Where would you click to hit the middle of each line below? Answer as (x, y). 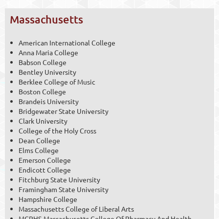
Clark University (43, 120)
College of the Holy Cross (57, 130)
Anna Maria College (48, 52)
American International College (67, 42)
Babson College (43, 62)
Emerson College (45, 160)
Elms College (39, 150)
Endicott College (45, 169)
